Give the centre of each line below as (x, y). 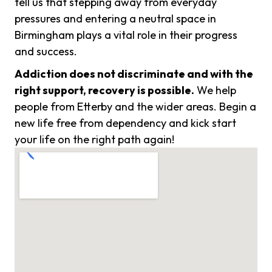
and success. (46, 52)
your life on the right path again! (94, 140)
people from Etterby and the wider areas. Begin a (135, 107)
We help (215, 90)
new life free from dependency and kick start (125, 123)
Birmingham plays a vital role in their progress (126, 35)
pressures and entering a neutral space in (115, 19)
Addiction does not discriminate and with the (134, 74)
